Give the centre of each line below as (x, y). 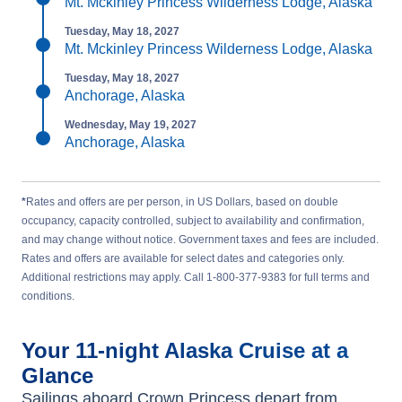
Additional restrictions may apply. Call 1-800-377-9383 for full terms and (196, 277)
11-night (120, 350)
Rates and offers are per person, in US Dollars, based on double (182, 202)
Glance (57, 376)
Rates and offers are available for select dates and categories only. (183, 258)
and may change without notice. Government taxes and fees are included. (200, 240)
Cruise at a (293, 350)
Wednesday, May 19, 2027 (131, 125)
